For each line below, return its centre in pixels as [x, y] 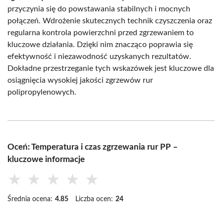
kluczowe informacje [46, 159]
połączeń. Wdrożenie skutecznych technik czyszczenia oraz [110, 21]
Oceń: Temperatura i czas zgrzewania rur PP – [93, 147]
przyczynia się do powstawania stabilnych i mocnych [99, 9]
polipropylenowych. [42, 92]
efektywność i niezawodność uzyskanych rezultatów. [99, 56]
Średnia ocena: [30, 199]
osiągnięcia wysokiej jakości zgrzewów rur [80, 80]
